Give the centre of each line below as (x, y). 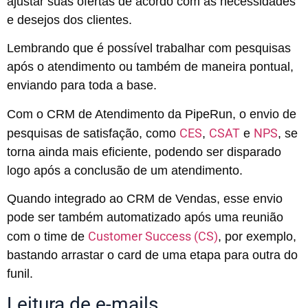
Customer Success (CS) (153, 236)
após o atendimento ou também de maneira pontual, (150, 67)
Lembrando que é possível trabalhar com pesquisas (149, 48)
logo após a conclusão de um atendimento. (126, 170)
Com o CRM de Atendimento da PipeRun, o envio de (152, 114)
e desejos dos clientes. (69, 20)
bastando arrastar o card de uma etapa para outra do (152, 255)
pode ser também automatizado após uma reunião (145, 218)
